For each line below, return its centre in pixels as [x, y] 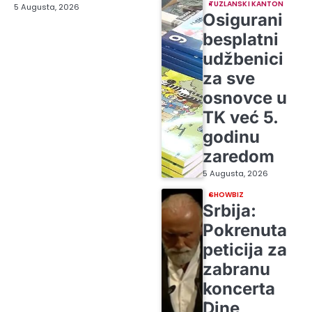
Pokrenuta [244, 231]
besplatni [240, 40]
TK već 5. [240, 118]
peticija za [244, 250]
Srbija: [229, 211]
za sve [228, 79]
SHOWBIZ [226, 195]
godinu [231, 137]
